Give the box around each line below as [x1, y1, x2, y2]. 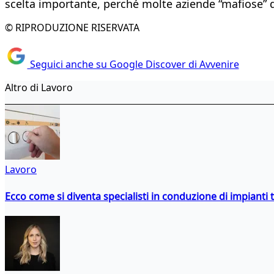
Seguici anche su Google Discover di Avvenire [27, 57, 239, 72]
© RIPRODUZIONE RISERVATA [5, 20, 139, 34]
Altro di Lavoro [5, 81, 73, 95]
